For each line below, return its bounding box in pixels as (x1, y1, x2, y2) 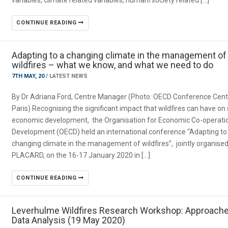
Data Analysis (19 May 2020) (12, 215, 126, 225)
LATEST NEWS (49, 73, 88, 79)
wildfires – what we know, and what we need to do (12, 60, 214, 70)
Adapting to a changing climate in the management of (12, 50, 227, 61)
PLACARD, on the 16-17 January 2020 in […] (12, 151, 151, 159)
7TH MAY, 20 (12, 73, 46, 79)
